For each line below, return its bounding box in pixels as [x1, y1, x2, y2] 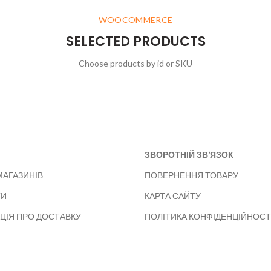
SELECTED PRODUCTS [65, 32, 206, 51]
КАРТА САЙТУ [145, 191, 201, 201]
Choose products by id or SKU [79, 58, 192, 68]
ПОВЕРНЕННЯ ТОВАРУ [145, 170, 238, 180]
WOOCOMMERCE [98, 15, 173, 25]
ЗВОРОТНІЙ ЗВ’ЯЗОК [145, 149, 233, 160]
